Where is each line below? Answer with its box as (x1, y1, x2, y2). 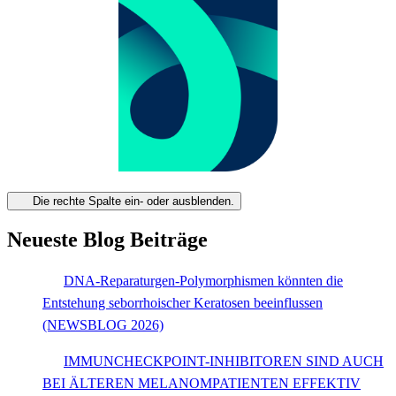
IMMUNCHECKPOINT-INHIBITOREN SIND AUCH (64, 353, 384, 369)
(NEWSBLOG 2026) (42, 316, 164, 332)
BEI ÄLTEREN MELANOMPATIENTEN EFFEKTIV (42, 375, 361, 391)
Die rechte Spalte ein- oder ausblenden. (32, 194, 234, 209)
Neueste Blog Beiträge (7, 227, 208, 251)
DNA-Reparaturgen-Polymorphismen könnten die (64, 272, 343, 288)
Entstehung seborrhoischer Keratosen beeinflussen (42, 294, 323, 310)
